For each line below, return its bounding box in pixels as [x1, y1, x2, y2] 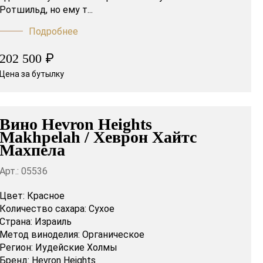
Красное [26, 190, 65, 202]
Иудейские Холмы [35, 242, 117, 254]
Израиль [34, 216, 72, 228]
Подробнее [28, 26, 78, 38]
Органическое [82, 229, 144, 241]
